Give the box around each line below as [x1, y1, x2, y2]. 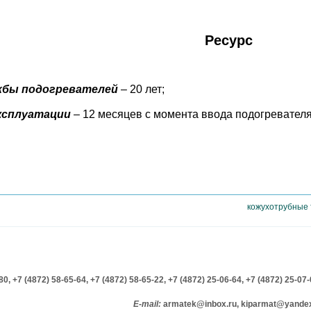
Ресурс [204, 32, 253, 48]
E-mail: [133, 299, 163, 309]
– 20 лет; [118, 83, 165, 96]
